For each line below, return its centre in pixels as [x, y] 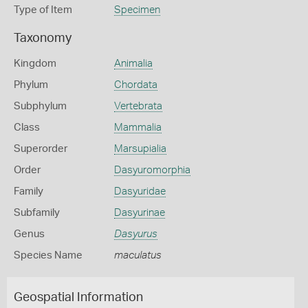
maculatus [137, 255]
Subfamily [37, 213]
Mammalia [137, 128]
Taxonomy [43, 38]
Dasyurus [135, 234]
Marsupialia [140, 149]
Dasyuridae [140, 191]
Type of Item [43, 10]
